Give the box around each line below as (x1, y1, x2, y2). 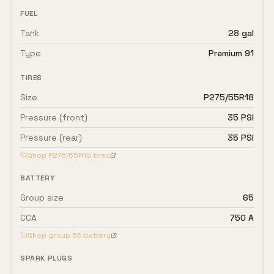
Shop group (28, 231, 72, 240)
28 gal (228, 28, 254, 39)
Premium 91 (209, 48, 254, 59)
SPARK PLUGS (20, 253, 73, 263)
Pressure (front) (20, 112, 87, 123)
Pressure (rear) (20, 132, 82, 143)
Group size (20, 192, 64, 203)
